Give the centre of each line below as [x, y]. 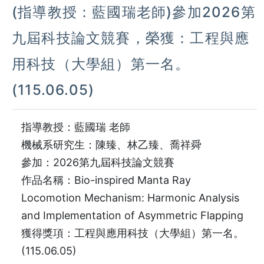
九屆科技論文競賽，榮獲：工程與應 [131, 38]
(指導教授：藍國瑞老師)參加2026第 [134, 12]
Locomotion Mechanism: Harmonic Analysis [130, 198]
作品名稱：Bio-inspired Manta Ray [106, 180]
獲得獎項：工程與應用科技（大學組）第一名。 [133, 233]
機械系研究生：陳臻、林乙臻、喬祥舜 [113, 145]
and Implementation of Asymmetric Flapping [134, 216]
